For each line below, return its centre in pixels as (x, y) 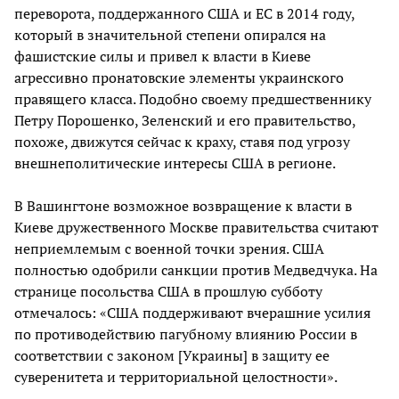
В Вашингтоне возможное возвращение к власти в (183, 206)
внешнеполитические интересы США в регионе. (175, 163)
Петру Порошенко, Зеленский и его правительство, (185, 121)
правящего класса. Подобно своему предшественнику (193, 99)
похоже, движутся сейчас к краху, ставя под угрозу (182, 142)
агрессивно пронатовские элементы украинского (179, 78)
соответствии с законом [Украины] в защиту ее (172, 356)
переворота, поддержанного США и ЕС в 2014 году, (184, 14)
